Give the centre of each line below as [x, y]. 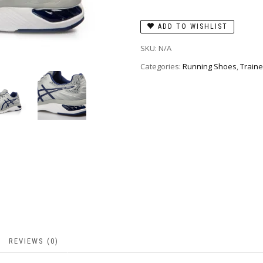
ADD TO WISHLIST [193, 27]
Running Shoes [210, 67]
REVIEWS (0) [34, 241]
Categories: [161, 67]
